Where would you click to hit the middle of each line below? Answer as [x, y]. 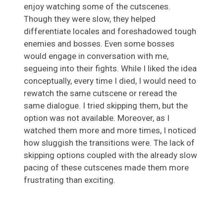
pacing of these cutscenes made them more [106, 168]
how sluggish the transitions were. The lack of [109, 143]
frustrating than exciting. [70, 180]
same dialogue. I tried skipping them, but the [106, 106]
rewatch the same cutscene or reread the [100, 93]
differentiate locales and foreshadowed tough [110, 31]
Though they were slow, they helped [90, 19]
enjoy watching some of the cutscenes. [97, 7]
